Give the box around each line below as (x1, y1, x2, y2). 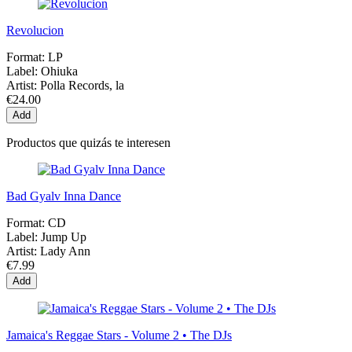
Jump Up (41, 230, 86, 244)
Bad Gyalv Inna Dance (6, 189, 121, 203)
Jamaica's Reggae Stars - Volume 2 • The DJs (6, 328, 232, 343)
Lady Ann (40, 244, 90, 258)
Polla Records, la (40, 79, 124, 93)
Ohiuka (41, 64, 78, 79)
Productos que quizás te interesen (6, 136, 170, 150)
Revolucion (6, 24, 64, 38)
